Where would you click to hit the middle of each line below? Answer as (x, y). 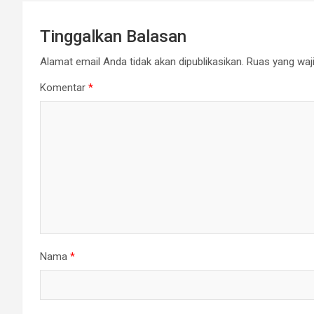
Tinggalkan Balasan (113, 37)
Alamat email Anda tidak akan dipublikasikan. (142, 62)
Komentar (64, 88)
